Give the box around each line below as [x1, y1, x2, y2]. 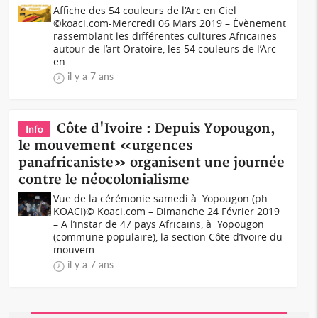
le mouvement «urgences [18, 138, 193, 154]
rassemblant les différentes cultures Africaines [53, 29, 278, 43]
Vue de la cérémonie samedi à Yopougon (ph [53, 192, 268, 205]
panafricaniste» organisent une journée [18, 155, 285, 171]
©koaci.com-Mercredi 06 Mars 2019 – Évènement [53, 16, 287, 30]
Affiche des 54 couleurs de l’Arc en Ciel [53, 4, 237, 17]
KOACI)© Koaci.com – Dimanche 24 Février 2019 [53, 204, 280, 218]
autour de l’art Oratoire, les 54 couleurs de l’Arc [53, 42, 277, 55]
